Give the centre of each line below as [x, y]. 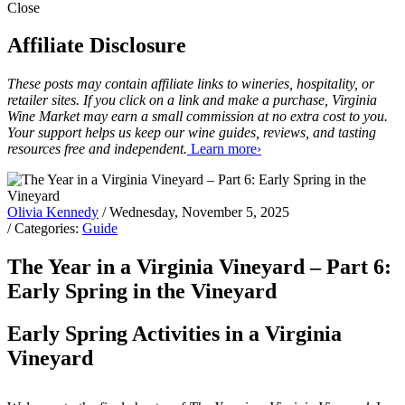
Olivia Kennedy [53, 212]
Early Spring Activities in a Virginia [174, 334]
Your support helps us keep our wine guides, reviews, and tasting [192, 133]
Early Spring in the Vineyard [142, 292]
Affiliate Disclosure [97, 46]
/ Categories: [45, 229]
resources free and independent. [97, 149]
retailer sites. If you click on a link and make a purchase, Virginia [192, 100]
